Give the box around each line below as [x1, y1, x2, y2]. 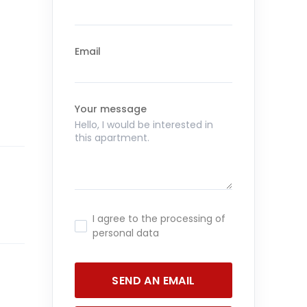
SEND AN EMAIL [112, 272, 195, 288]
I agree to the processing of [93, 212, 225, 225]
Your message [75, 102, 147, 116]
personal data [93, 226, 159, 240]
